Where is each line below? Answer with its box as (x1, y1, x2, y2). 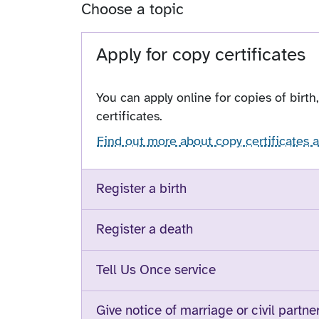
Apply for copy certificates (96, 43, 305, 66)
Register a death (96, 220, 193, 238)
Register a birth (96, 179, 187, 197)
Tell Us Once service (96, 261, 216, 278)
